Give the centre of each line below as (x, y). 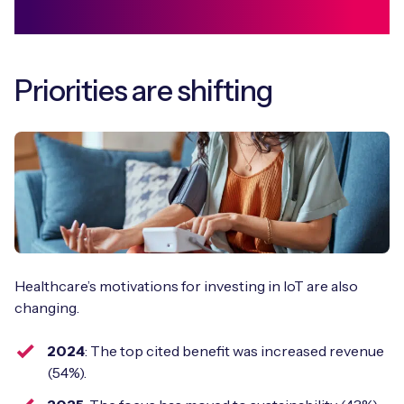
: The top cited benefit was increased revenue (234, 350)
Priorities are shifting (143, 91)
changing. (47, 307)
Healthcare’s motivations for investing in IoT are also (186, 285)
